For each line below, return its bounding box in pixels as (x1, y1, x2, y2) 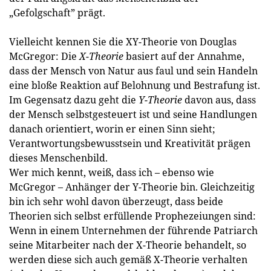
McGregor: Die (9, 49, 79, 63)
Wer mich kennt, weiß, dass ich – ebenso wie (9, 165, 214, 179)
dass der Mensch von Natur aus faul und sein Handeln (9, 64, 258, 77)
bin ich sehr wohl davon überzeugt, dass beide (9, 194, 223, 208)
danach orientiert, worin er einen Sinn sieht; (9, 122, 215, 135)
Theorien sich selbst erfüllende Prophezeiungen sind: (9, 209, 256, 223)
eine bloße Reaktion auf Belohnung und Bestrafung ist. (9, 78, 260, 92)
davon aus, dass (182, 93, 256, 106)
